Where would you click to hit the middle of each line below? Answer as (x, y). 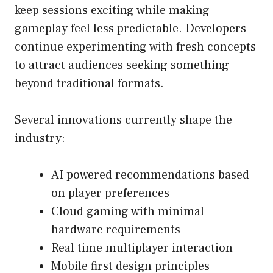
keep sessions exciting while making (112, 11)
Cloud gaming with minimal (128, 212)
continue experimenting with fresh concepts (135, 47)
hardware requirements (116, 230)
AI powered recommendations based (150, 175)
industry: (40, 139)
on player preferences (110, 193)
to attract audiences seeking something (122, 66)
